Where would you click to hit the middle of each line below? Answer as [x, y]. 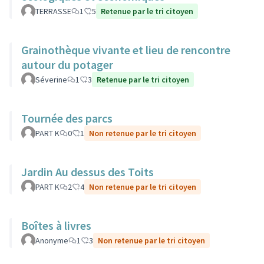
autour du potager [67, 65]
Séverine [51, 80]
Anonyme [52, 240]
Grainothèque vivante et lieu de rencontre [126, 50]
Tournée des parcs [67, 118]
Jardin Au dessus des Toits [88, 172]
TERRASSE [53, 11]
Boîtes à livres [56, 225]
